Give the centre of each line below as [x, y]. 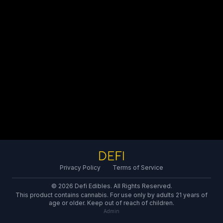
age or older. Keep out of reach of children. [111, 203]
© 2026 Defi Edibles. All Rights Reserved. [111, 186]
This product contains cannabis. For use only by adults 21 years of [111, 195]
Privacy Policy [80, 167]
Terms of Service [138, 167]
